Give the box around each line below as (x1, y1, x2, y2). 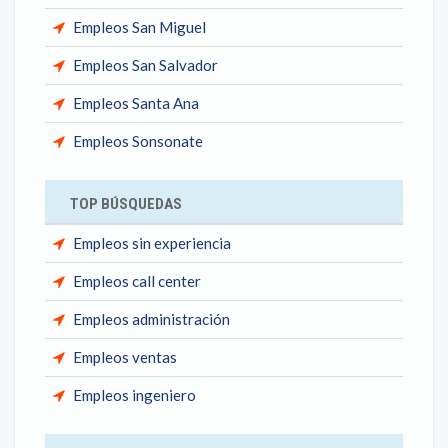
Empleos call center (73, 272, 201, 290)
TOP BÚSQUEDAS (70, 195, 182, 213)
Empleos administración (73, 310, 230, 328)
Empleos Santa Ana (73, 94, 199, 112)
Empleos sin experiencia (73, 234, 231, 252)
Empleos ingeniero (73, 386, 196, 404)
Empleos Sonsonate (73, 132, 203, 150)
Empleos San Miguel (73, 18, 206, 36)
